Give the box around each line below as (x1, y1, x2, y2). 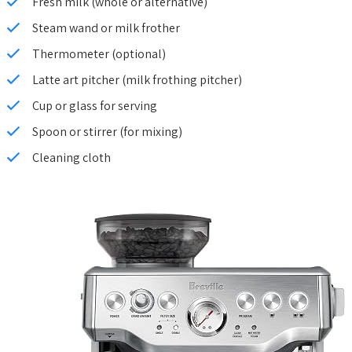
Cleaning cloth (32, 148, 111, 166)
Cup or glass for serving (32, 97, 157, 114)
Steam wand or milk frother (32, 19, 180, 36)
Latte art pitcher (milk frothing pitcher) (32, 71, 242, 88)
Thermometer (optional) (32, 45, 166, 62)
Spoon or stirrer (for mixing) (32, 123, 182, 140)
